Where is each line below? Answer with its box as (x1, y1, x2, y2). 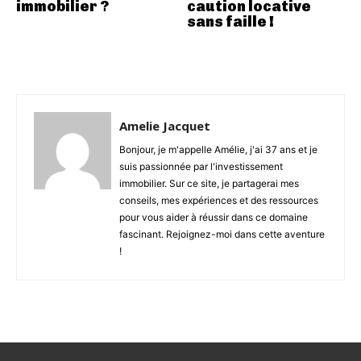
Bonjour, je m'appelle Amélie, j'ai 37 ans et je (119, 143, 317, 156)
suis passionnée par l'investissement (119, 160, 283, 173)
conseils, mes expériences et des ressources (119, 194, 318, 207)
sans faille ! (186, 13, 274, 31)
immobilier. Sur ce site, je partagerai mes (119, 177, 299, 190)
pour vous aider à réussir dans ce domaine (119, 211, 308, 224)
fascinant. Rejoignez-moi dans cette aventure (119, 228, 325, 241)
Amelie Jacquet (119, 118, 210, 135)
